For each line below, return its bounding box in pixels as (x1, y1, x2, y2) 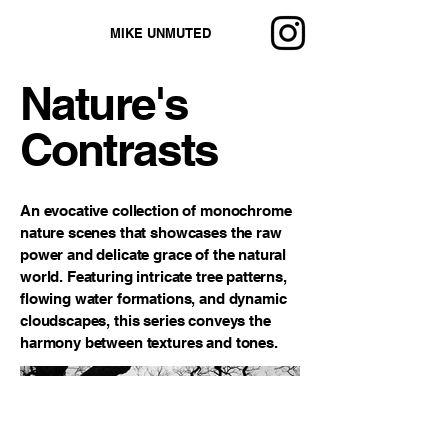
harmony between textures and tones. (20, 334, 278, 351)
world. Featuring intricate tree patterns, (20, 268, 287, 285)
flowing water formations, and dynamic (20, 290, 287, 307)
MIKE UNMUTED (109, 25, 211, 41)
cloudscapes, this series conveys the (20, 312, 271, 329)
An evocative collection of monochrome (20, 202, 292, 219)
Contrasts (20, 122, 219, 176)
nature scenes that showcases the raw (20, 224, 282, 241)
